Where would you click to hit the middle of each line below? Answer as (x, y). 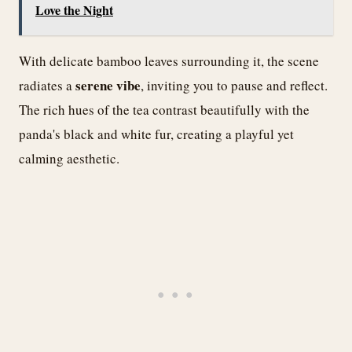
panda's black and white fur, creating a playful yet (156, 134)
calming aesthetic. (69, 158)
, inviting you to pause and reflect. (234, 85)
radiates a (47, 85)
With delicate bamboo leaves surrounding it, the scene (169, 60)
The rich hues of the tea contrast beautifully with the (164, 109)
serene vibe (108, 85)
